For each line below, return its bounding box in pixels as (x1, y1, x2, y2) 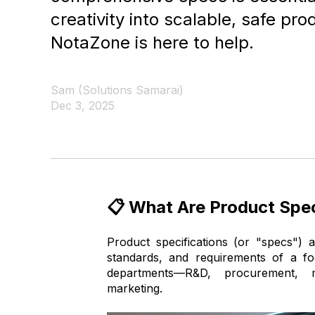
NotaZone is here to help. (51, 32, 254, 53)
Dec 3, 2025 (51, 98, 115, 112)
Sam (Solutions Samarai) (51, 83, 184, 97)
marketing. (107, 281, 162, 296)
